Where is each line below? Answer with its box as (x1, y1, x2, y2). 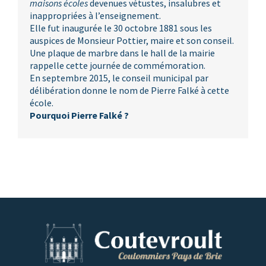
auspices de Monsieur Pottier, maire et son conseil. (30, 34, 234, 46)
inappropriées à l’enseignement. (30, 9, 161, 21)
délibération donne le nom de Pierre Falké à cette (30, 84, 229, 96)
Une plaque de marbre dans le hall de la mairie (30, 46, 215, 59)
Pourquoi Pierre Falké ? (30, 109, 129, 121)
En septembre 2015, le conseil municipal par (30, 71, 208, 84)
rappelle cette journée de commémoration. (30, 59, 205, 71)
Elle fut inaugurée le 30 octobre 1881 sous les (30, 21, 212, 34)
